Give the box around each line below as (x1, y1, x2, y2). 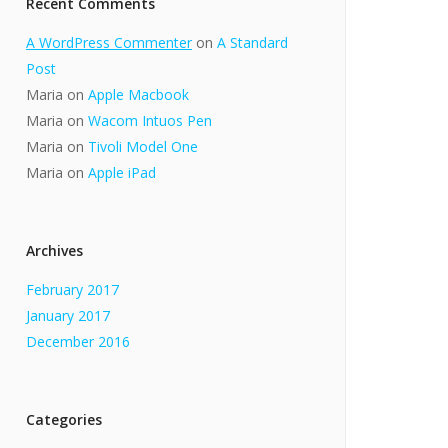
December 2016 (26, 332, 130, 352)
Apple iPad (88, 163, 156, 183)
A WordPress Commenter (26, 33, 192, 53)
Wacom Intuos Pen (88, 111, 212, 131)
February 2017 (26, 280, 119, 300)
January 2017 (26, 306, 110, 326)
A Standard (217, 33, 288, 53)
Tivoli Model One (88, 137, 198, 157)
